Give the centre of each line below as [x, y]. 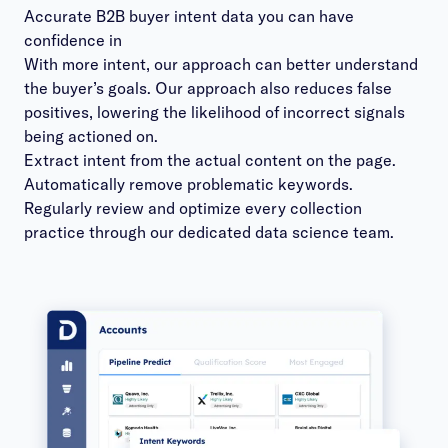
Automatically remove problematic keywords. [188, 184]
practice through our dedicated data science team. [209, 232]
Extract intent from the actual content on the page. [210, 160]
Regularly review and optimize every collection [193, 208]
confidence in [73, 40]
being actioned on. [91, 136]
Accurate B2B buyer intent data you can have [189, 16]
